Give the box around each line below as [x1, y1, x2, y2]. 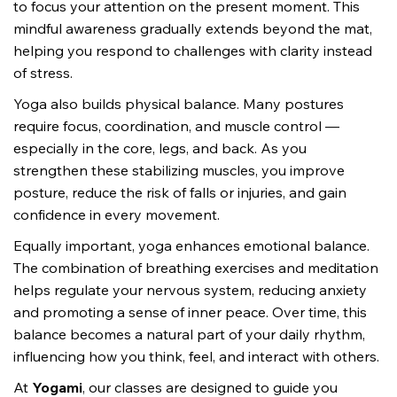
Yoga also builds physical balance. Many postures [13, 95, 347, 113]
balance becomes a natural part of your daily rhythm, [13, 325, 369, 344]
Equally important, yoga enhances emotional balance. [13, 237, 373, 255]
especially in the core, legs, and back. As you [13, 139, 310, 158]
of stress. [13, 64, 73, 82]
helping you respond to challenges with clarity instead [13, 42, 376, 60]
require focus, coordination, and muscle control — [13, 117, 343, 136]
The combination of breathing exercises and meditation [13, 259, 382, 277]
